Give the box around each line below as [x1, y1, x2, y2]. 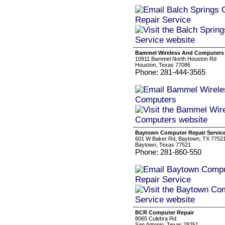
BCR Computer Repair [135, 209, 194, 215]
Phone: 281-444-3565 [135, 68, 205, 76]
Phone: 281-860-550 [135, 148, 201, 156]
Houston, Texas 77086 [135, 62, 190, 68]
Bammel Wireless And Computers [135, 50, 224, 56]
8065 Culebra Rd [135, 215, 176, 221]
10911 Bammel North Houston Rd [135, 56, 216, 62]
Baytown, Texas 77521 [135, 142, 191, 148]
